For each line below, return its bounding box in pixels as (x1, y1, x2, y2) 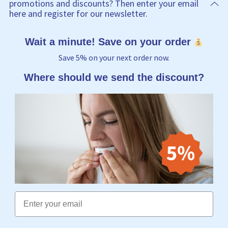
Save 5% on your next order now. (59, 52, 169, 63)
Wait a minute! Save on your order (24, 36, 194, 48)
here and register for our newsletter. (9, 8, 148, 20)
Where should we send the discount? (24, 72, 204, 83)
